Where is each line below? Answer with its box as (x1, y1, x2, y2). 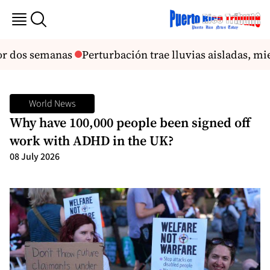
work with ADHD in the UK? (10, 131, 177, 149)
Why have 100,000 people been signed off (10, 113, 251, 131)
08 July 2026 (10, 149, 60, 163)
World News (29, 96, 75, 110)
